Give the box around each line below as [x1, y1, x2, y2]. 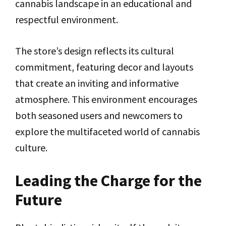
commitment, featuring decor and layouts [15, 61, 193, 74]
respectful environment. [15, 13, 118, 26]
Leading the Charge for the [15, 171, 202, 191]
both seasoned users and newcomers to [15, 109, 183, 122]
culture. [15, 141, 47, 154]
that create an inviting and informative [15, 77, 179, 90]
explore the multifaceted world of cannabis [15, 125, 200, 138]
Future [15, 190, 62, 210]
